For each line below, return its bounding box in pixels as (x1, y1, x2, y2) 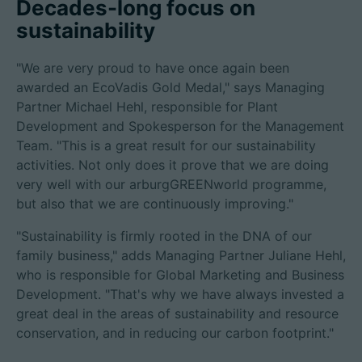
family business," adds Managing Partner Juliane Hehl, (16, 247, 346, 263)
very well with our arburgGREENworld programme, (16, 176, 326, 192)
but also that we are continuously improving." (16, 196, 293, 212)
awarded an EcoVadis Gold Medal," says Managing (16, 79, 325, 95)
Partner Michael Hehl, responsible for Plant (16, 99, 278, 115)
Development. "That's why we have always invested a (16, 286, 344, 302)
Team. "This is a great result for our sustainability (16, 137, 316, 154)
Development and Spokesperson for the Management (16, 118, 344, 134)
